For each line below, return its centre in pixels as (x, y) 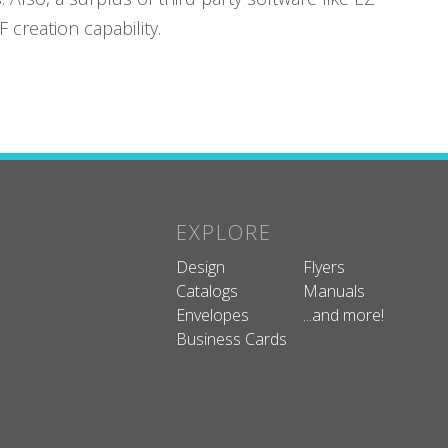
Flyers (323, 267)
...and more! (343, 315)
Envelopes (212, 315)
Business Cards (231, 339)
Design (200, 267)
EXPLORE (223, 233)
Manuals (333, 291)
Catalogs (206, 291)
